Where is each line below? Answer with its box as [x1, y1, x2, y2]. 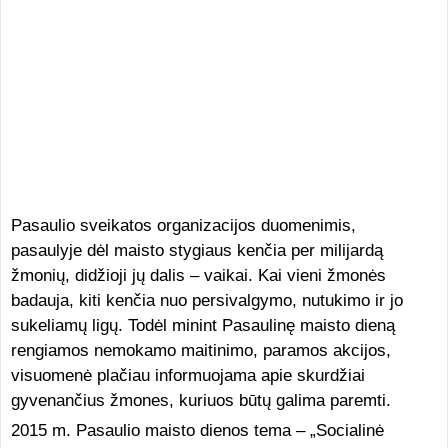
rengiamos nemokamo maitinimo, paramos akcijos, [10, 341, 391, 360]
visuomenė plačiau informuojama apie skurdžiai [10, 366, 365, 385]
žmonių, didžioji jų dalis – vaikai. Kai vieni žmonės [10, 266, 386, 285]
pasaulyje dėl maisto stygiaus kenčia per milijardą [10, 241, 383, 260]
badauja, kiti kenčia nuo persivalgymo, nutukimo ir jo [10, 291, 403, 310]
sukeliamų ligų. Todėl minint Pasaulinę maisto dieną [10, 316, 395, 335]
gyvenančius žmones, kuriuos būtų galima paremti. [10, 391, 391, 410]
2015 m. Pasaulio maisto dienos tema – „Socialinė [10, 421, 384, 440]
